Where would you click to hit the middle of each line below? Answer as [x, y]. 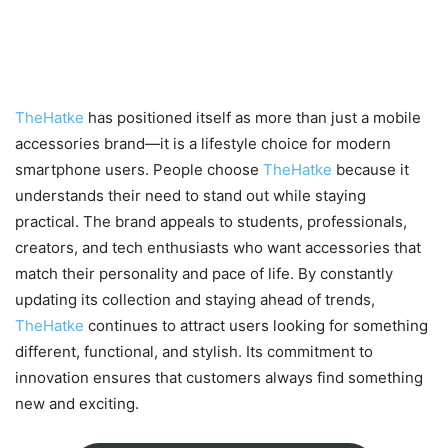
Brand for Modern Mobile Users [219, 68]
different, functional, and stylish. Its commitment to [194, 352]
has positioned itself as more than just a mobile [254, 118]
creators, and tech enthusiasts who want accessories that [218, 248]
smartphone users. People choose [139, 170]
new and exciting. [77, 404]
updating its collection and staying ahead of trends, [195, 300]
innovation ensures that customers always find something [219, 378]
